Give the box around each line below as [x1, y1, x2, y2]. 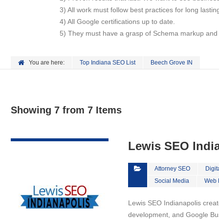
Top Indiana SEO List [80, 59, 135, 66]
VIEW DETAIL [34, 127, 85, 135]
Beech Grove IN [151, 59, 193, 66]
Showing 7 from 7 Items [11, 105, 122, 115]
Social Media [154, 177, 189, 184]
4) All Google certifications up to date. [60, 18, 175, 25]
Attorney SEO [154, 165, 190, 172]
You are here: [29, 59, 65, 66]
